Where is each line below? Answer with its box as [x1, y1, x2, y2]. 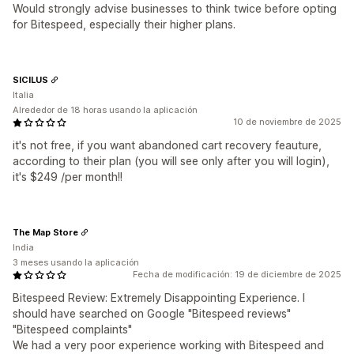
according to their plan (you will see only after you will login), [13, 154, 330, 168]
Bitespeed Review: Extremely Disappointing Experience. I [13, 291, 305, 304]
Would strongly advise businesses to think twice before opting [13, 2, 337, 15]
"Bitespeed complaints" [13, 322, 132, 336]
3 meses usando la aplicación [13, 257, 139, 268]
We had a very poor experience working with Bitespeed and [13, 338, 324, 352]
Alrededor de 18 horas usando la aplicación [13, 104, 198, 115]
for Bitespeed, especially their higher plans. [13, 17, 235, 31]
